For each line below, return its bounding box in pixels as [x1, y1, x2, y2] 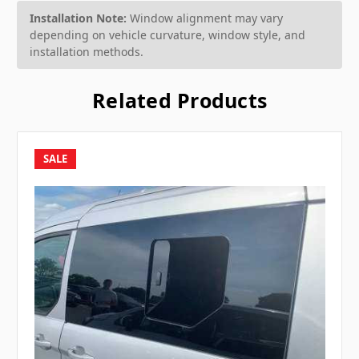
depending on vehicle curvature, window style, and [30, 27, 305, 43]
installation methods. [30, 44, 143, 60]
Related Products [92, 87, 267, 115]
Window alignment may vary [127, 10, 283, 26]
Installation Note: [30, 10, 127, 26]
